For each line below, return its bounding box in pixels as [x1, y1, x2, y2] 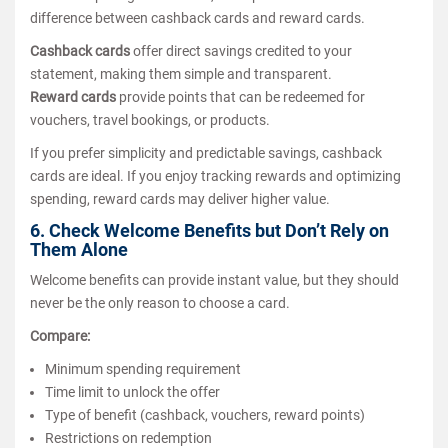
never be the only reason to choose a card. [30, 294, 290, 311]
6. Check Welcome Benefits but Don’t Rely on [30, 219, 389, 241]
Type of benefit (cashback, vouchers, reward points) [45, 406, 365, 423]
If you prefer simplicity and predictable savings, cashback [30, 144, 382, 161]
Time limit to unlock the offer [45, 383, 220, 400]
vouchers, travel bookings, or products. [30, 111, 270, 128]
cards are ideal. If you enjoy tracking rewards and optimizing [30, 167, 401, 184]
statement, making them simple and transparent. [30, 65, 332, 82]
